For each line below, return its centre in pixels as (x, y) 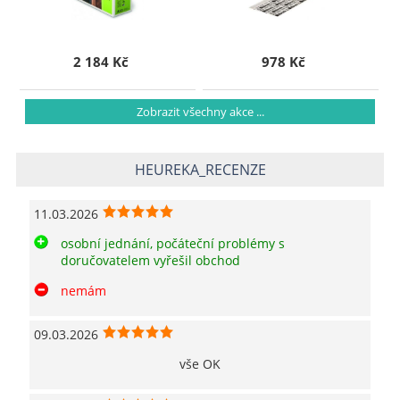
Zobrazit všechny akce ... (200, 112)
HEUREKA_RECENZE (200, 170)
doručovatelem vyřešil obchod (150, 261)
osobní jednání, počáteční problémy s (173, 244)
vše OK (200, 363)
